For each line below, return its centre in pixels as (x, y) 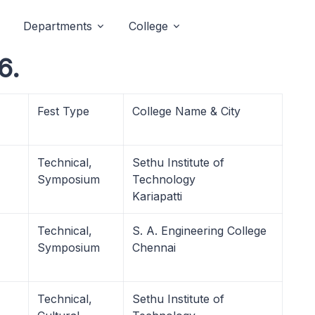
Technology (164, 179)
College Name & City (186, 111)
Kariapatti (157, 196)
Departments (58, 26)
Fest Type (63, 111)
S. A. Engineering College (199, 231)
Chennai (154, 247)
